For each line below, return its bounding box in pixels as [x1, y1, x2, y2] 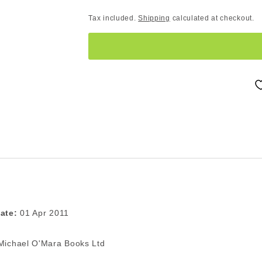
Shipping [138, 14, 170, 22]
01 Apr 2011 [17, 208, 69, 218]
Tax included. [88, 14, 139, 22]
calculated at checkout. [170, 14, 254, 22]
